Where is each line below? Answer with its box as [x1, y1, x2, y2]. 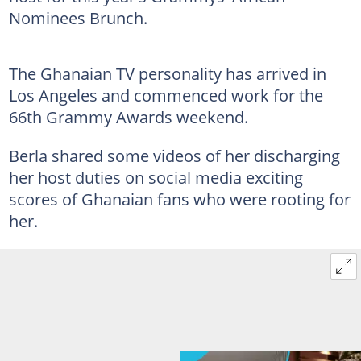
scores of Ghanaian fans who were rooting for [8, 187, 351, 210]
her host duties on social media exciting [8, 165, 303, 189]
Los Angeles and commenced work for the [8, 83, 323, 106]
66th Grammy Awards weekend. [8, 105, 248, 128]
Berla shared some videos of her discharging [8, 143, 340, 167]
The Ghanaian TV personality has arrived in [8, 61, 326, 85]
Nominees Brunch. [8, 6, 147, 29]
